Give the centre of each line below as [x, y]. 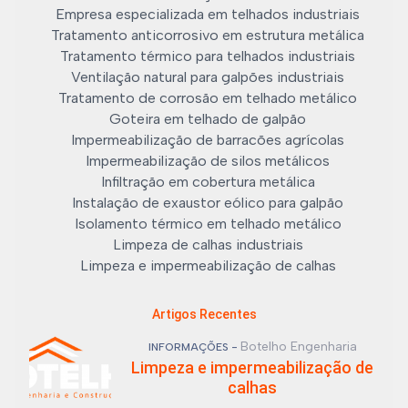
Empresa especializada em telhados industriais [208, 14]
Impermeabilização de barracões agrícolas [208, 140]
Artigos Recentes [204, 314]
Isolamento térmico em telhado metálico [208, 224]
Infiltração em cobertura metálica [208, 182]
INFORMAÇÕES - [194, 347]
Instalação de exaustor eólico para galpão [208, 203]
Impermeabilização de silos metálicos [208, 161]
